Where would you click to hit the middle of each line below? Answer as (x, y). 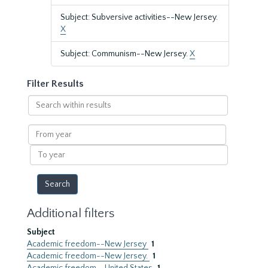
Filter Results (55, 84)
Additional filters (71, 213)
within (39, 112)
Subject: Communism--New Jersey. (125, 54)
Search (40, 100)
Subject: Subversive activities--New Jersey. (139, 17)
